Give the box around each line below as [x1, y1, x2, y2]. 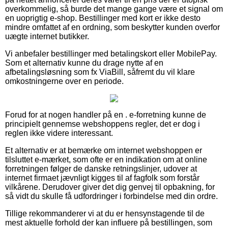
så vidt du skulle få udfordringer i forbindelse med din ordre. [5, 191, 218, 201]
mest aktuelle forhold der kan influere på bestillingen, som [5, 218, 212, 227]
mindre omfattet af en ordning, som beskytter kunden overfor [5, 22, 220, 32]
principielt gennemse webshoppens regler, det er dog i [5, 119, 200, 128]
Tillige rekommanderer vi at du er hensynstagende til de [5, 209, 205, 218]
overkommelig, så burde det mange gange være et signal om [5, 4, 223, 13]
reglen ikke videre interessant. [5, 128, 113, 137]
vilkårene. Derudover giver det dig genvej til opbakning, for [5, 182, 215, 191]
